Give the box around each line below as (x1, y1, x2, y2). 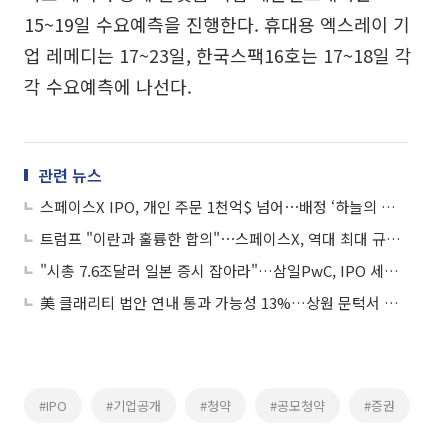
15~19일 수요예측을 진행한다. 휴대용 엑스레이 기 (24, 10, 410, 37)
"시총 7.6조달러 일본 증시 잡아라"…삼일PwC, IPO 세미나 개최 (384, 259, 399, 281)
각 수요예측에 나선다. (24, 72, 192, 99)
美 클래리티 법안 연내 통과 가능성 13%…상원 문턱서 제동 (384, 291, 399, 313)
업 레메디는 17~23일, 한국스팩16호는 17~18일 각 (24, 41, 412, 68)
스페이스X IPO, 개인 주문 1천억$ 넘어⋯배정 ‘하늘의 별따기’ (381, 195, 396, 217)
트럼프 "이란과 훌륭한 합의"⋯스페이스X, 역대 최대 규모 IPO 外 (386, 227, 401, 249)
